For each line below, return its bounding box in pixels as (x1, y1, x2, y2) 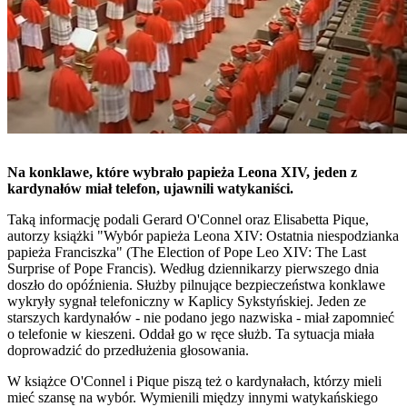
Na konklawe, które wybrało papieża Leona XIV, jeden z (7, 164, 357, 180)
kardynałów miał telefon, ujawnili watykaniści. (7, 180, 293, 196)
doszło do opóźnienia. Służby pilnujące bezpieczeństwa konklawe (7, 276, 385, 293)
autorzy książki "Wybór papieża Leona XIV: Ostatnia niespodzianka (7, 227, 399, 243)
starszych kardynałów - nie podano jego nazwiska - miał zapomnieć (7, 309, 394, 325)
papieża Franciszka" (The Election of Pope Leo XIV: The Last (7, 243, 366, 260)
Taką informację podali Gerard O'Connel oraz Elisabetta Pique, (7, 211, 369, 227)
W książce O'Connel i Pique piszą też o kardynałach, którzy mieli (7, 372, 382, 389)
